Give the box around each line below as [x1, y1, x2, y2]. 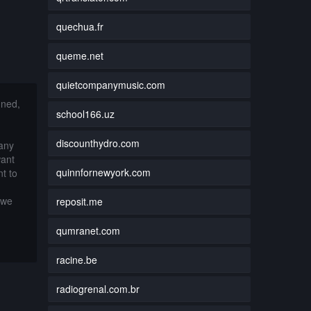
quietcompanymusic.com [56, 77, 165, 92]
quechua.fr [56, 19, 103, 33]
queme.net [56, 48, 103, 62]
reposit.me [56, 194, 103, 208]
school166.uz [56, 106, 115, 121]
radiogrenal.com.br [56, 281, 140, 296]
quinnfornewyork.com [56, 165, 151, 179]
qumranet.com [56, 223, 120, 237]
